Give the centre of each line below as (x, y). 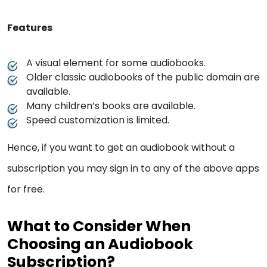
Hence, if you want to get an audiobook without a (121, 148)
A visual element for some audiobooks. (117, 63)
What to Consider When (99, 226)
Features (31, 28)
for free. (26, 190)
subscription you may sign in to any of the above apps (133, 169)
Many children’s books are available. (112, 106)
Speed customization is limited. (99, 120)
